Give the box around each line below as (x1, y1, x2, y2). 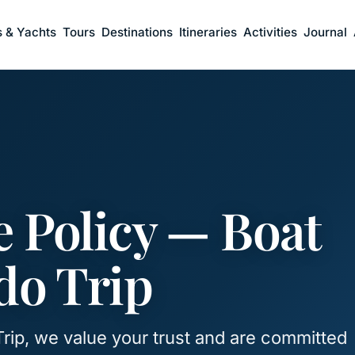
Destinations (101, 24, 174, 40)
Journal (303, 24, 348, 40)
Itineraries (179, 24, 238, 40)
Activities (243, 24, 298, 40)
